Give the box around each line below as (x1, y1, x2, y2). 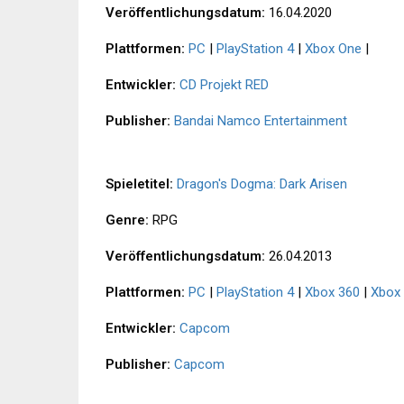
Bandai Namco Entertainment (174, 113, 347, 130)
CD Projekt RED (179, 77, 269, 94)
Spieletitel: (106, 176, 173, 193)
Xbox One (305, 41, 362, 58)
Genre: (106, 212, 149, 229)
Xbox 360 (305, 284, 360, 301)
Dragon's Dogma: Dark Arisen (177, 176, 347, 193)
